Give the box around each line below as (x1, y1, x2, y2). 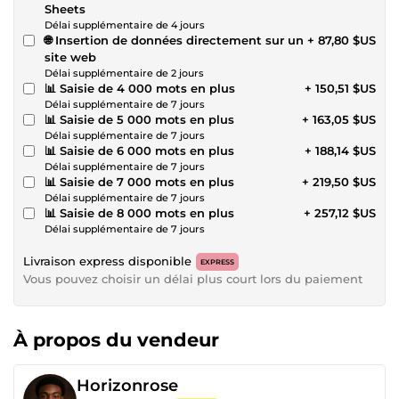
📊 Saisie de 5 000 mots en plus (45, 111, 234, 126)
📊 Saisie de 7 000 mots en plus (45, 174, 234, 189)
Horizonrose (77, 375, 178, 395)
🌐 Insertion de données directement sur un (45, 32, 304, 47)
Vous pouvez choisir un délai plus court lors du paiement (23, 271, 362, 286)
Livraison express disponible (23, 253, 191, 268)
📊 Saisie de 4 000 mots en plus (45, 80, 235, 95)
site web (45, 49, 96, 64)
